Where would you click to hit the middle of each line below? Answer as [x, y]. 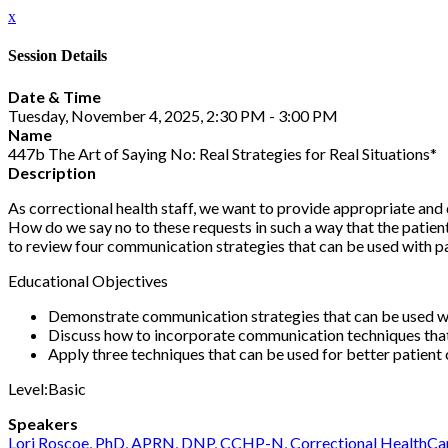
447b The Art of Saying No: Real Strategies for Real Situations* [222, 153]
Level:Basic [47, 388]
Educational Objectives [88, 280]
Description [52, 172]
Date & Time [54, 96]
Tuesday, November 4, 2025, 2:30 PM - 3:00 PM [173, 115]
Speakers [43, 423]
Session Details [57, 56]
